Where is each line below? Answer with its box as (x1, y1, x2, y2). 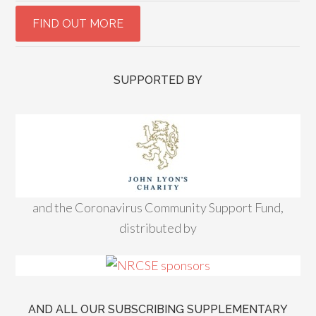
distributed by (119, 220, 197, 236)
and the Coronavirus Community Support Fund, (32, 200, 284, 215)
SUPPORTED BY (114, 73, 202, 87)
